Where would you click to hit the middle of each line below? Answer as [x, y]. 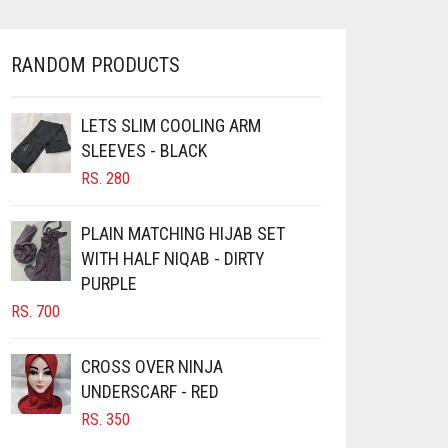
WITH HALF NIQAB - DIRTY [173, 259]
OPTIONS [328, 16]
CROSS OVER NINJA [152, 367]
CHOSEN [325, 82]
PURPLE [109, 284]
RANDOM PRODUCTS [95, 65]
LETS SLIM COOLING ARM [171, 126]
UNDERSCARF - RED [150, 392]
